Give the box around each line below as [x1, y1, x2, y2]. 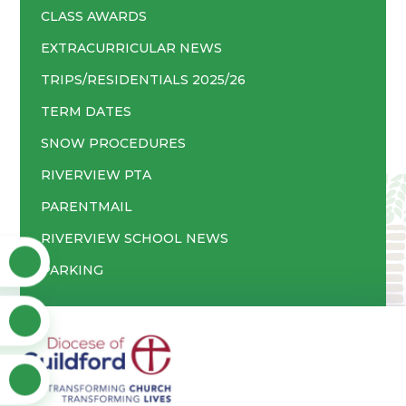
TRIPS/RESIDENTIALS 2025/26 [40, 71, 246, 88]
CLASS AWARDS [40, 7, 147, 24]
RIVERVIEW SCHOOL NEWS [40, 229, 228, 246]
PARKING [40, 261, 103, 278]
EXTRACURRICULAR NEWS [40, 39, 222, 56]
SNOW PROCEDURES [40, 134, 186, 151]
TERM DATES [40, 102, 131, 120]
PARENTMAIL [40, 198, 132, 215]
